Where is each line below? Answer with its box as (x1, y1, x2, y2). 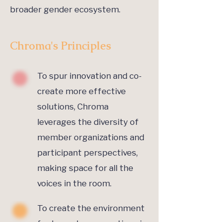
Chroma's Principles (10, 39, 111, 53)
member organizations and (37, 132, 144, 143)
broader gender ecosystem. (10, 4, 120, 15)
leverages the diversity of (37, 117, 139, 127)
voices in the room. (37, 178, 111, 189)
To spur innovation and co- (37, 71, 142, 81)
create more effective (37, 86, 126, 97)
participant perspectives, (37, 148, 138, 158)
